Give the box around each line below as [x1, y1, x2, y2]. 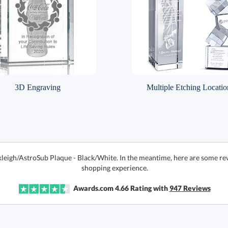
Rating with [128, 184, 169, 192]
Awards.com [73, 184, 113, 192]
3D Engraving [14, 83, 61, 92]
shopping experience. [81, 163, 148, 172]
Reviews [181, 184, 211, 192]
